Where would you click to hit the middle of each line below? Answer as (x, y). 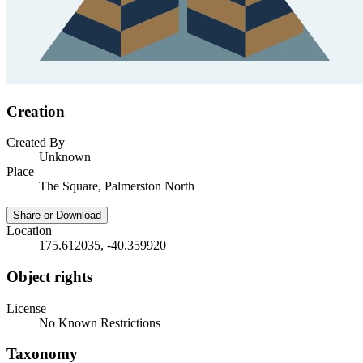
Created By (36, 143)
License (26, 308)
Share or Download (57, 216)
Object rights (49, 277)
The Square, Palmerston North (117, 186)
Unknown (65, 157)
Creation (36, 111)
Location (29, 231)
